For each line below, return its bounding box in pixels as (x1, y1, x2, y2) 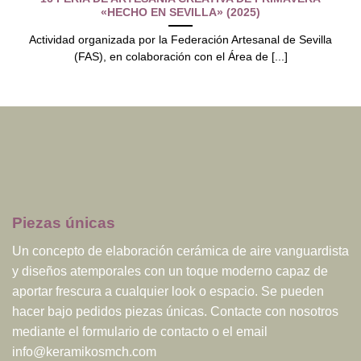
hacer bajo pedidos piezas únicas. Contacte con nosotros (12, 304, 338, 318)
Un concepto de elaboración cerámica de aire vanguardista (12, 243, 349, 258)
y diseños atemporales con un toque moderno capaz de (12, 263, 328, 278)
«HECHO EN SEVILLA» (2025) (101, 6, 260, 19)
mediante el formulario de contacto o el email (12, 324, 268, 338)
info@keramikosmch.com (12, 344, 156, 359)
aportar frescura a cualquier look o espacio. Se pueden (12, 284, 324, 298)
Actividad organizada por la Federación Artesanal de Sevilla (29, 34, 332, 47)
